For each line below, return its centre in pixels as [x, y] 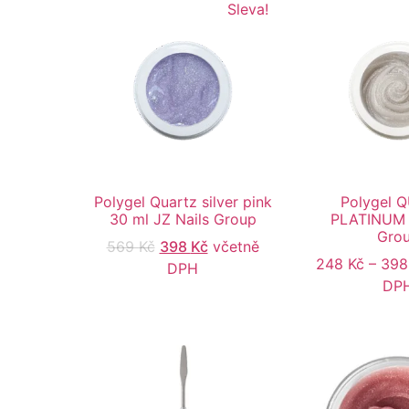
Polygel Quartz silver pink [183, 202]
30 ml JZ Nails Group [183, 220]
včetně [236, 247]
